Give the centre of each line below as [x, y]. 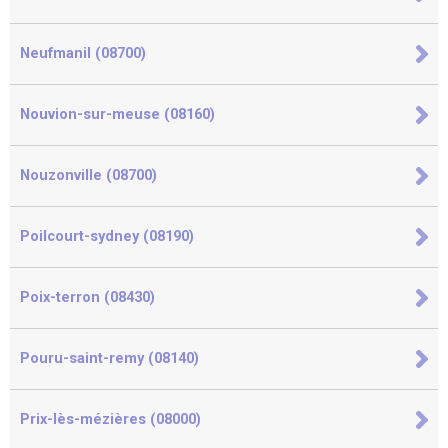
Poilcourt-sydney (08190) [107, 236]
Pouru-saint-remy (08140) [109, 358]
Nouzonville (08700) [88, 175]
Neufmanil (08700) [83, 53]
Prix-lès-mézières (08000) [110, 419]
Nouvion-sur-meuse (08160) [117, 114]
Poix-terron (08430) [87, 297]
